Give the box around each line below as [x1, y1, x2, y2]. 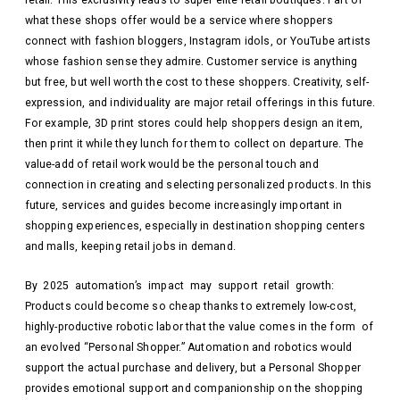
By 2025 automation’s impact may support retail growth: [24, 279, 335, 293]
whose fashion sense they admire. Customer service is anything [24, 54, 358, 68]
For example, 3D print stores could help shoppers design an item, [24, 116, 363, 129]
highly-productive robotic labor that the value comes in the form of [24, 321, 373, 334]
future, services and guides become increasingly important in [24, 198, 343, 212]
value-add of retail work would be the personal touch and [24, 157, 319, 171]
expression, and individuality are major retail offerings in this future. [24, 96, 376, 109]
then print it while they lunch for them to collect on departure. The [24, 137, 364, 150]
